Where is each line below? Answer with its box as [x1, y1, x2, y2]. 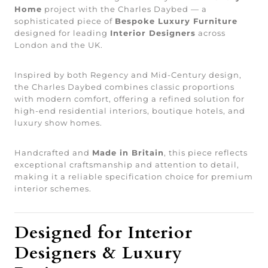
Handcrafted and [14, 148, 92, 157]
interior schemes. [14, 184, 92, 193]
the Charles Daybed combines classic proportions [14, 82, 234, 92]
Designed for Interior [14, 221, 193, 244]
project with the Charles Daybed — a [42, 4, 207, 14]
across [196, 28, 226, 38]
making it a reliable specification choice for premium [14, 172, 253, 181]
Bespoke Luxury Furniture [115, 16, 237, 26]
